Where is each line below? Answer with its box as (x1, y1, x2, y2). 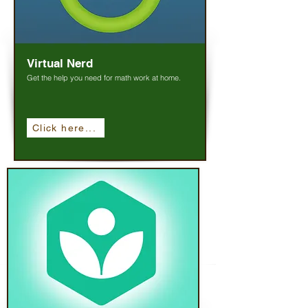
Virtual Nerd (27, 56, 93, 70)
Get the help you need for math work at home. (27, 73, 181, 82)
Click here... (32, 122, 97, 133)
